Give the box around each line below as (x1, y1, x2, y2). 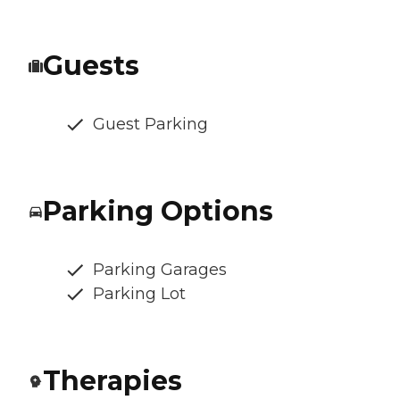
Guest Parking (93, 114, 208, 135)
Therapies (43, 364, 182, 398)
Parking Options (43, 195, 273, 229)
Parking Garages (93, 260, 227, 280)
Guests (43, 49, 139, 83)
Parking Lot (93, 284, 186, 304)
